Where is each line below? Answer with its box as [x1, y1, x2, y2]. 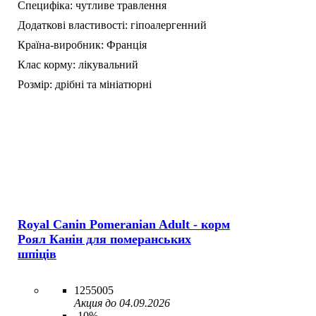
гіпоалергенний [130, 18, 207, 31]
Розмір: [18, 78, 52, 90]
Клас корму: [18, 58, 75, 71]
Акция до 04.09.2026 [74, 297, 170, 310]
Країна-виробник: [18, 38, 104, 51]
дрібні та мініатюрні [55, 78, 152, 90]
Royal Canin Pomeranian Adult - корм [18, 217, 230, 232]
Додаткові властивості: [18, 18, 128, 31]
